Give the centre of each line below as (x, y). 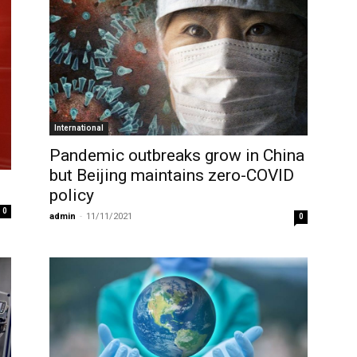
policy (72, 195)
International (79, 127)
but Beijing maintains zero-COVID (172, 175)
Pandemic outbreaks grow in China (177, 155)
